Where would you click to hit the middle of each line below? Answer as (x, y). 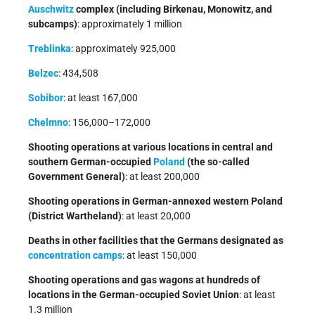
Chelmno (48, 122)
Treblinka (50, 48)
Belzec (43, 73)
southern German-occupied (91, 161)
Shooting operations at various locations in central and (150, 147)
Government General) (77, 176)
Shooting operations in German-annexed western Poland (155, 201)
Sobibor (46, 97)
